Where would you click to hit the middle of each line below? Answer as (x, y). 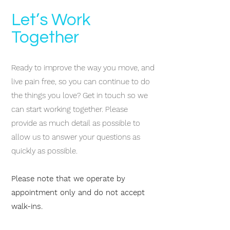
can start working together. (58, 109)
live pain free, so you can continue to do (81, 82)
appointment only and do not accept (78, 193)
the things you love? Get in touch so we (80, 95)
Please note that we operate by (68, 179)
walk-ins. (27, 206)
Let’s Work (51, 20)
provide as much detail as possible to (76, 123)
